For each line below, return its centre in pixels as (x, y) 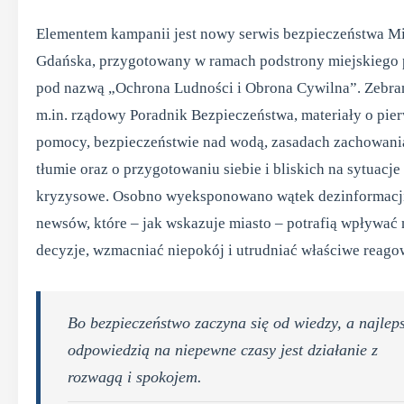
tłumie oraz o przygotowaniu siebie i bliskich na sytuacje (218, 169)
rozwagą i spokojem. (135, 377)
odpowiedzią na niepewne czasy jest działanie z (223, 350)
